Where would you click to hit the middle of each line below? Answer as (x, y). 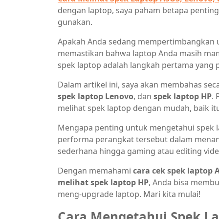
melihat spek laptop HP (103, 182)
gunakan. (75, 22)
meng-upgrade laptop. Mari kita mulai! (129, 194)
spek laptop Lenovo (96, 96)
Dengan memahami (95, 171)
